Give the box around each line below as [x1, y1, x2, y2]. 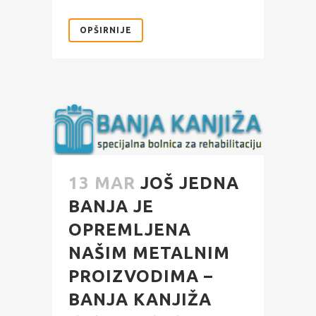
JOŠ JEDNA [140, 174, 239, 193]
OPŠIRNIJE [80, 25, 132, 35]
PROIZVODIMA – [68, 267, 213, 286]
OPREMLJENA [68, 220, 191, 240]
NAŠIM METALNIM [68, 243, 230, 263]
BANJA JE [68, 197, 154, 217]
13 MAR [68, 174, 135, 193]
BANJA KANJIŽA [68, 290, 212, 310]
